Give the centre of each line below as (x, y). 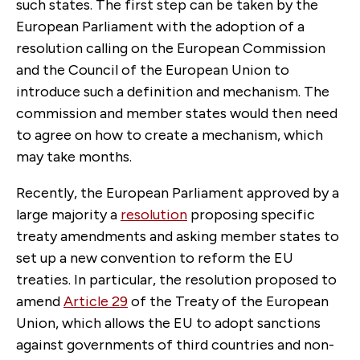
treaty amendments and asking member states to (178, 236)
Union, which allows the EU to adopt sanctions (168, 323)
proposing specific (251, 214)
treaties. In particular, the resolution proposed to (176, 279)
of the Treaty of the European (228, 301)
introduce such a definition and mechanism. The (173, 91)
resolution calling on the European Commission (171, 48)
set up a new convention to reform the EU (155, 258)
